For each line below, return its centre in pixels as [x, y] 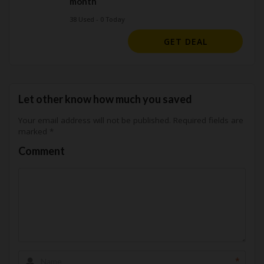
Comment [42, 151]
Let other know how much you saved [105, 99]
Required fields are [207, 120]
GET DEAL [185, 42]
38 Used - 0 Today [97, 19]
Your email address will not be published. [95, 120]
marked [34, 131]
